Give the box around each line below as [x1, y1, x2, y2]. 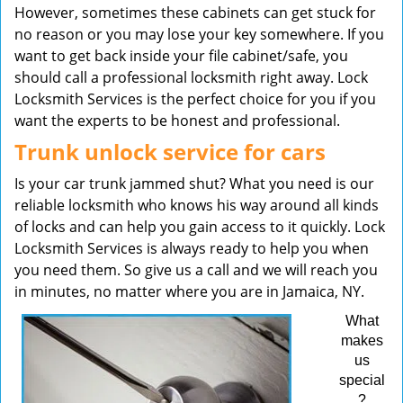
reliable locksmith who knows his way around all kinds [14, 195, 379, 215]
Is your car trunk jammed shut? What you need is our [14, 174, 374, 193]
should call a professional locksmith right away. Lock [14, 67, 368, 87]
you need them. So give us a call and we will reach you [14, 260, 378, 280]
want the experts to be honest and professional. [14, 111, 340, 130]
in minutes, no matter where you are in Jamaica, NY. [14, 282, 364, 301]
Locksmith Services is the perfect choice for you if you [14, 89, 376, 109]
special [339, 372, 386, 388]
